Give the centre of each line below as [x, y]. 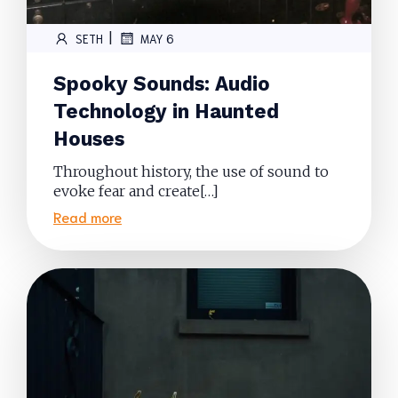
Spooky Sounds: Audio [162, 84]
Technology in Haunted [166, 111]
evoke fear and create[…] [136, 191]
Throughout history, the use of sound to [191, 171]
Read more [88, 216]
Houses [89, 139]
